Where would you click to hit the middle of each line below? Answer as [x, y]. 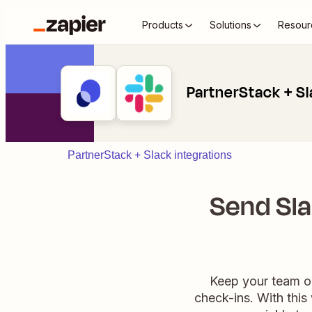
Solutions [231, 25]
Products [163, 25]
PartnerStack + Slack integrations [150, 155]
